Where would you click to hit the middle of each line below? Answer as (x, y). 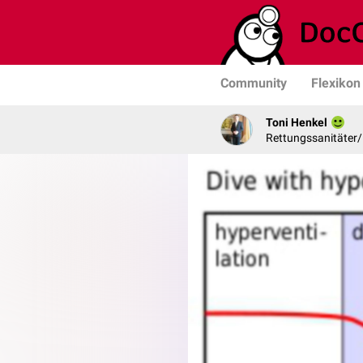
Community (254, 83)
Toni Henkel (297, 122)
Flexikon (336, 83)
